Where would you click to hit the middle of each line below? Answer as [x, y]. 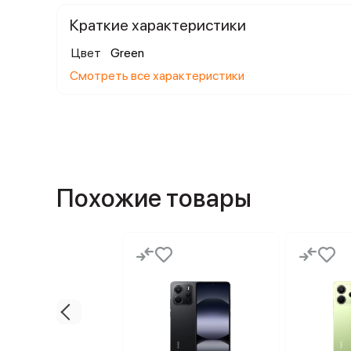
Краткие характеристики [158, 25]
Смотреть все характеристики [157, 76]
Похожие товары [154, 198]
